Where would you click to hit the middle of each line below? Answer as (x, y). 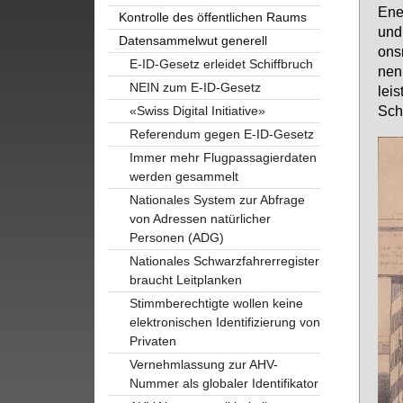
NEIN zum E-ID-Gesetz (195, 87)
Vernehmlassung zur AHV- (203, 364)
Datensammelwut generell (193, 40)
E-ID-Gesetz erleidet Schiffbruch (221, 63)
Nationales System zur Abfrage (217, 199)
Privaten (152, 340)
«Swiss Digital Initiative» (197, 110)
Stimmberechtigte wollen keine (216, 303)
